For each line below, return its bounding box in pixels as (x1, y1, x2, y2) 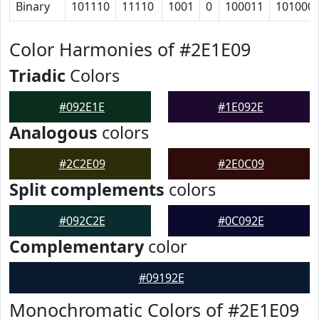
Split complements (9, 178, 164, 201)
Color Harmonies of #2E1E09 (9, 37, 251, 61)
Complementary (9, 235, 144, 258)
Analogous (9, 121, 98, 144)
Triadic (9, 64, 66, 87)
